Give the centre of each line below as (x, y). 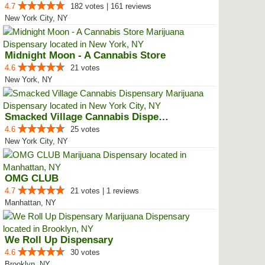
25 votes (85, 129)
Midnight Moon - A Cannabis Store (85, 55)
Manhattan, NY (30, 203)
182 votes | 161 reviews (111, 6)
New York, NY (29, 80)
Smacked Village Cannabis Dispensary (164, 117)
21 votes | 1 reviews (105, 191)
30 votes (85, 252)
